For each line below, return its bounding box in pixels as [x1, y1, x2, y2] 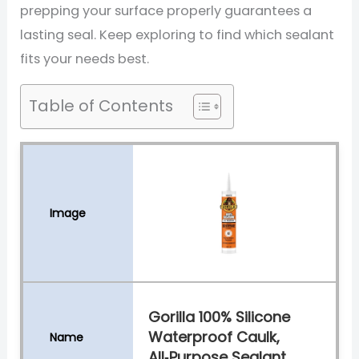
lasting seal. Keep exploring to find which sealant [20, 25, 335, 44]
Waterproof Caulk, [148, 327, 280, 348]
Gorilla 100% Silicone [148, 307, 291, 328]
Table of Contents [29, 94, 174, 117]
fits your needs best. [20, 49, 150, 68]
